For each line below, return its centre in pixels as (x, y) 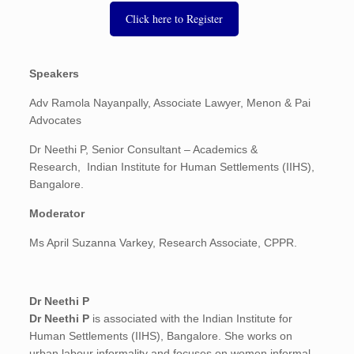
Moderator (57, 213)
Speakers (55, 73)
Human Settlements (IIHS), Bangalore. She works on (161, 336)
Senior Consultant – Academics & (175, 149)
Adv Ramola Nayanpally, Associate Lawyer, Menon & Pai (170, 103)
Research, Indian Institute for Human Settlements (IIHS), (172, 167)
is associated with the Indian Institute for (191, 318)
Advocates (56, 120)
